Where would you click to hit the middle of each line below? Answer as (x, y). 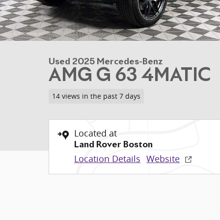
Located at (96, 133)
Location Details (107, 158)
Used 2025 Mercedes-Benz (106, 62)
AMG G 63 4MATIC (130, 76)
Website (163, 158)
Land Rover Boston (113, 145)
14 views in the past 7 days (96, 96)
